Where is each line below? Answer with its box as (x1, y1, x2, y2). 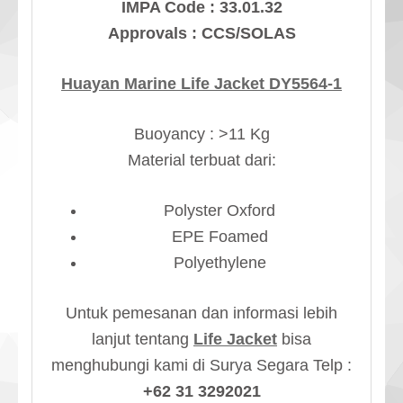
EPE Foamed (171, 227, 268, 246)
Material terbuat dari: (127, 150, 276, 169)
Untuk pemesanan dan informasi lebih (66, 303, 337, 322)
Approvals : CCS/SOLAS (107, 23, 296, 42)
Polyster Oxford (164, 201, 275, 219)
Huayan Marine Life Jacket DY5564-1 (61, 74, 342, 93)
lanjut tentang (92, 329, 193, 348)
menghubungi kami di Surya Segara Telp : (51, 355, 352, 374)
